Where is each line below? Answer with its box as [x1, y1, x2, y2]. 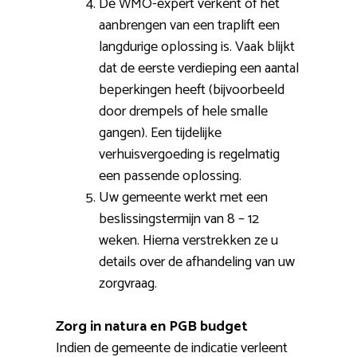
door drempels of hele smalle [99, 100, 268, 124]
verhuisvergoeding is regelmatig [99, 143, 280, 167]
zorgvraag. [99, 272, 157, 296]
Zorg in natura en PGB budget [56, 315, 248, 339]
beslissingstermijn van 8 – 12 [99, 207, 259, 232]
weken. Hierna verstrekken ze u [99, 229, 278, 253]
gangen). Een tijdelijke [99, 121, 222, 146]
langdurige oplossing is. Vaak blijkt [99, 35, 295, 60]
